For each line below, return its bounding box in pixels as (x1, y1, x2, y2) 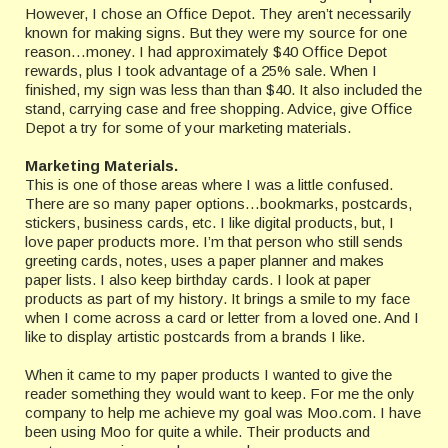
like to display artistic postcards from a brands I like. (25, 328, 365, 345)
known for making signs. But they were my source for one (25, 24, 407, 41)
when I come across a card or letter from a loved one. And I (25, 309, 419, 326)
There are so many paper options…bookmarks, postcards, (25, 195, 412, 212)
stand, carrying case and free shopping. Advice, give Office (25, 100, 412, 117)
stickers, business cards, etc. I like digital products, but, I (25, 214, 394, 231)
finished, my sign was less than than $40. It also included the (25, 81, 422, 98)
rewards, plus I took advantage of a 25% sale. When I (25, 62, 377, 79)
